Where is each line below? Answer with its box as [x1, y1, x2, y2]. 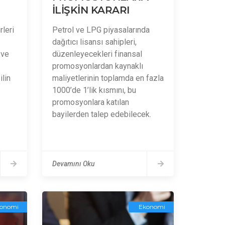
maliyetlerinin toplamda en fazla [52, 73, 164, 83]
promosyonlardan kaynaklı [52, 61, 143, 71]
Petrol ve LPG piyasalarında [52, 25, 150, 35]
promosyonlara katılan [52, 97, 129, 107]
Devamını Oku [52, 160, 95, 168]
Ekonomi [139, 203, 165, 210]
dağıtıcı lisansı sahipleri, [52, 37, 137, 47]
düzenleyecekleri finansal [52, 49, 142, 59]
